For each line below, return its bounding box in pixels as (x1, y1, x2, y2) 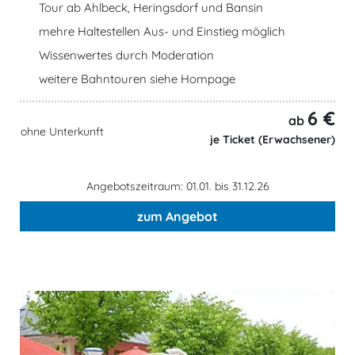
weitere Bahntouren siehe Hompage (39, 71, 235, 86)
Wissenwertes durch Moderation (39, 47, 214, 63)
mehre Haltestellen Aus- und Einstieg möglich (39, 23, 285, 39)
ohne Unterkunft (21, 124, 104, 139)
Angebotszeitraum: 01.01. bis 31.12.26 (86, 178, 269, 193)
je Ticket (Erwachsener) (206, 132, 335, 147)
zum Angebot (137, 208, 218, 224)
